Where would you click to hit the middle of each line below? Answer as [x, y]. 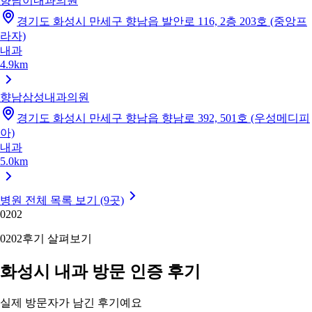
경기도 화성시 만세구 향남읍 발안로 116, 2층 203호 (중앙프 [162, 21]
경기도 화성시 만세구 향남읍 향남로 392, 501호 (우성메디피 [163, 118]
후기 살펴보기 [57, 238]
